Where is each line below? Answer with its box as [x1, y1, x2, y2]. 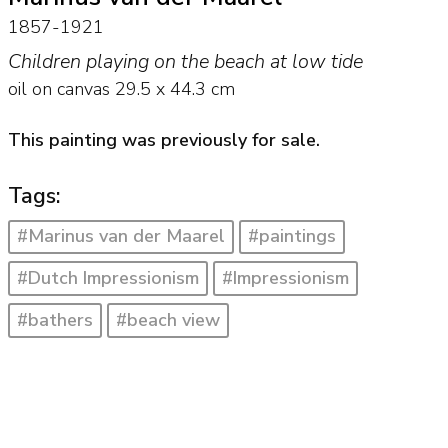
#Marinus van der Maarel [16, 224, 225, 249]
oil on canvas [7, 77, 110, 102]
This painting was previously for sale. [7, 127, 320, 152]
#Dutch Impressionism [16, 266, 199, 291]
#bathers [16, 307, 93, 332]
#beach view [116, 307, 221, 332]
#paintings [248, 224, 337, 249]
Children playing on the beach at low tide [7, 48, 363, 76]
